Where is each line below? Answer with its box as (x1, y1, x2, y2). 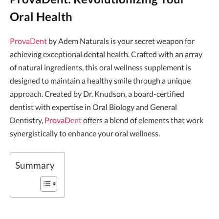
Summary (15, 159, 55, 171)
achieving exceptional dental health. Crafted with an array (10, 49, 202, 59)
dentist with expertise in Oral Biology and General (10, 102, 177, 112)
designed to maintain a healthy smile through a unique (10, 76, 191, 86)
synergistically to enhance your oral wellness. (10, 129, 160, 138)
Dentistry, (10, 115, 44, 125)
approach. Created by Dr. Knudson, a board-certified (10, 89, 184, 99)
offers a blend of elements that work (82, 115, 203, 125)
